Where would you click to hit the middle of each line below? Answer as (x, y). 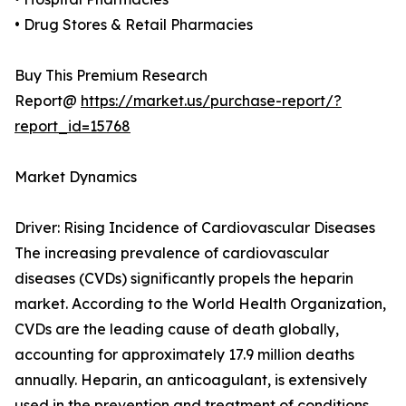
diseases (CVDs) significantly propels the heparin (184, 279)
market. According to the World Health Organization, (200, 304)
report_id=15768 (72, 126)
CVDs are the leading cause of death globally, (177, 329)
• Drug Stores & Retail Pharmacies (134, 25)
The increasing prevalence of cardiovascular (172, 253)
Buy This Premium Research (111, 76)
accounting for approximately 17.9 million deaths (184, 355)
